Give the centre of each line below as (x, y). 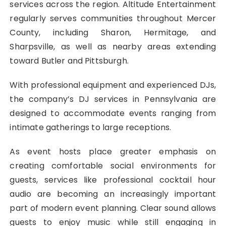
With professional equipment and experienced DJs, (113, 85)
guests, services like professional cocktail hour (113, 180)
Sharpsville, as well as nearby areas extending (113, 47)
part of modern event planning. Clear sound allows (113, 208)
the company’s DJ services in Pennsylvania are (113, 99)
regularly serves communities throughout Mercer (113, 19)
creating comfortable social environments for (113, 166)
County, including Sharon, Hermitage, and (113, 33)
